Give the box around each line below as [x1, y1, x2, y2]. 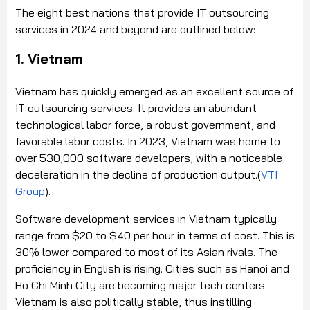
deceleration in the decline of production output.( [15, 167, 261, 182]
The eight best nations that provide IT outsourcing [15, 6, 269, 20]
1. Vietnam [15, 50, 83, 68]
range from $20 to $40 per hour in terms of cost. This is [15, 228, 295, 243]
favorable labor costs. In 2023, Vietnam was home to [15, 134, 280, 149]
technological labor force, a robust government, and [15, 118, 275, 132]
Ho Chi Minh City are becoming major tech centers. [15, 278, 267, 293]
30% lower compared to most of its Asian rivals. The [15, 245, 277, 259]
